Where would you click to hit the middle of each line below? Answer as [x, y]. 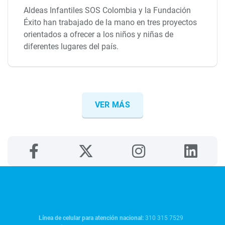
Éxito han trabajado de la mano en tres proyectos [110, 23]
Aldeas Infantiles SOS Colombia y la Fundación [107, 11]
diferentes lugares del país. [71, 47]
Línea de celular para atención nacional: [92, 218]
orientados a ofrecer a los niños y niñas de [99, 35]
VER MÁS [113, 105]
